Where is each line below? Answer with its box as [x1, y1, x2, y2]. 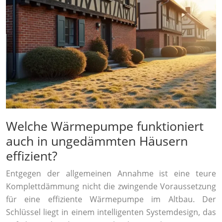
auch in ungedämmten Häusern [6, 132, 188, 149]
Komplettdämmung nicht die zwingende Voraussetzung [6, 180, 216, 192]
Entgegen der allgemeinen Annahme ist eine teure [6, 167, 216, 179]
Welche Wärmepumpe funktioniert [6, 117, 204, 134]
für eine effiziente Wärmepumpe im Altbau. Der [6, 193, 216, 205]
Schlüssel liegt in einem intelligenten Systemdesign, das [6, 206, 216, 218]
